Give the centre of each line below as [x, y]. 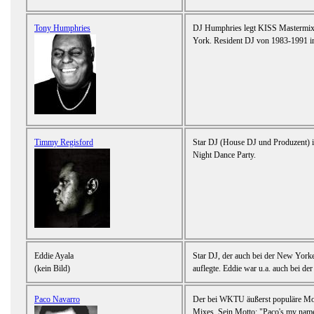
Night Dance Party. [224, 155]
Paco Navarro [57, 300]
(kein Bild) [52, 269]
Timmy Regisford [64, 143]
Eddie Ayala [54, 256]
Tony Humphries [62, 28]
